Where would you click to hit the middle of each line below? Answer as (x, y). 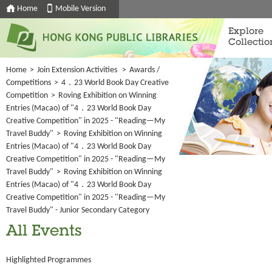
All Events (44, 232)
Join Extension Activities (77, 70)
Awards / (144, 70)
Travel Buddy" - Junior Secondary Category (78, 210)
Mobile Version (80, 9)
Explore (246, 32)
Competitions (29, 83)
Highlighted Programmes (49, 260)
